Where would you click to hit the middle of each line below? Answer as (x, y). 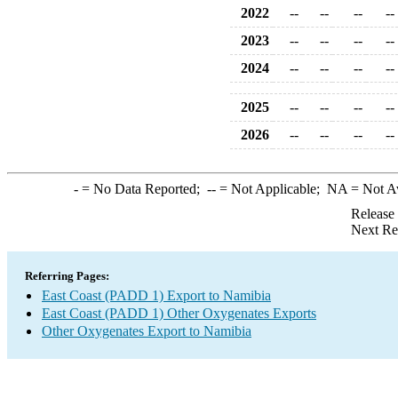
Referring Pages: (67, 276)
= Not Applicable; (271, 189)
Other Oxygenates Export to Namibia (147, 331)
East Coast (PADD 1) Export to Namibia (156, 295)
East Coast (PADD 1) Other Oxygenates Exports (179, 313)
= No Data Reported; (142, 189)
